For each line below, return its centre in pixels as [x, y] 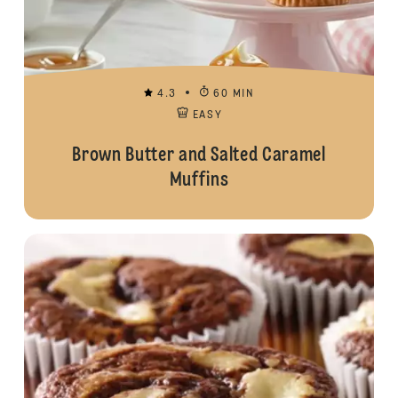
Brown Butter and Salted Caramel [199, 155]
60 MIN [234, 94]
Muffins [199, 180]
